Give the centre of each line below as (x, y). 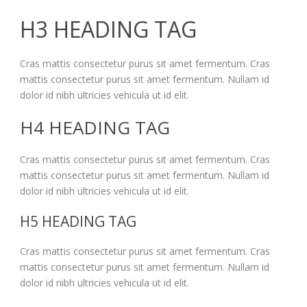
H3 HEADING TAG (108, 29)
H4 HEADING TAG (95, 127)
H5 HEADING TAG (78, 221)
